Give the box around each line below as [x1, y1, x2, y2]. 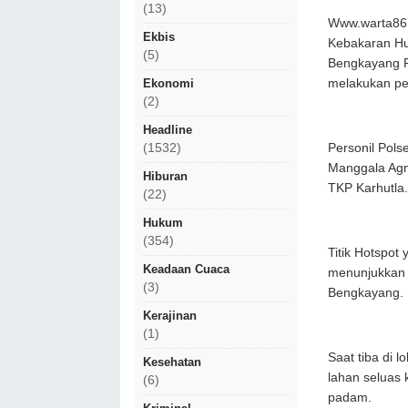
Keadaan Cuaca [143, 262, 229, 276]
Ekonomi [143, 76, 194, 90]
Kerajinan [143, 309, 197, 322]
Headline [143, 123, 192, 137]
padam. [328, 390, 372, 404]
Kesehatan [143, 355, 201, 369]
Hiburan [143, 169, 188, 183]
